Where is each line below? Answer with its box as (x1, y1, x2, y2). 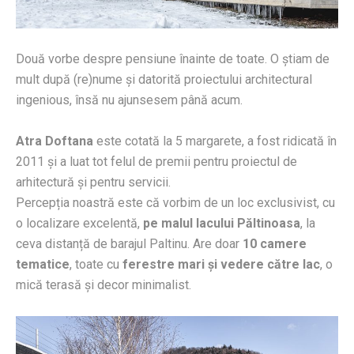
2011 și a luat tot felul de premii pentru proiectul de (16, 153, 297, 169)
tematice (16, 256, 70, 272)
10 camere (243, 235, 307, 251)
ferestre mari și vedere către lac (122, 256, 320, 272)
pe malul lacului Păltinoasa (143, 215, 300, 231)
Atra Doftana (16, 133, 93, 149)
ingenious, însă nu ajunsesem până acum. (16, 92, 243, 107)
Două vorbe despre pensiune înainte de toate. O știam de (16, 51, 330, 66)
